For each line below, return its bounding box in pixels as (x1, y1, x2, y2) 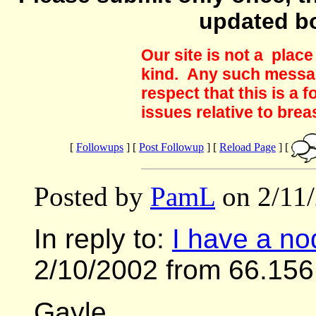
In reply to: (34, 223, 172, 254)
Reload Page (219, 140, 276, 153)
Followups (76, 140, 123, 153)
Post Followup (139, 140, 204, 153)
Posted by (34, 181, 150, 212)
